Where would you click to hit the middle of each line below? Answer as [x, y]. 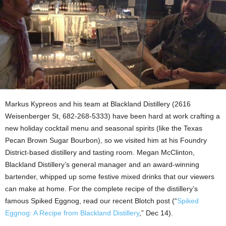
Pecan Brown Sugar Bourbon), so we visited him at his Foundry [106, 140]
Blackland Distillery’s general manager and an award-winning [102, 164]
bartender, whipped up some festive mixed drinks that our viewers [110, 176]
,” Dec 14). [156, 213]
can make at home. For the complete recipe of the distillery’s [101, 188]
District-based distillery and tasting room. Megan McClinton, [100, 152]
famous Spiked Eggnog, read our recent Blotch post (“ [91, 201]
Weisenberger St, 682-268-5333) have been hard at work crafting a [112, 116]
